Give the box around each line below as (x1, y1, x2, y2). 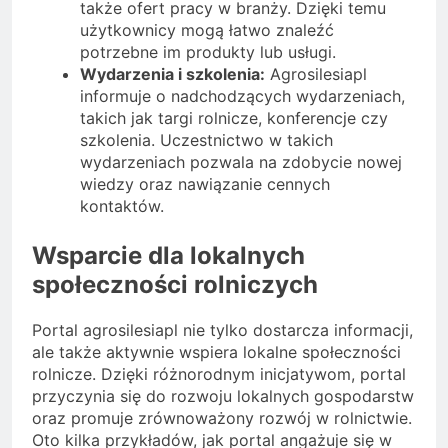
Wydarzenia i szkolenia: (80, 64, 265, 85)
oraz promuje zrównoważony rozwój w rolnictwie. (32, 407, 412, 428)
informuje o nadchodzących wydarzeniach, (80, 86, 405, 107)
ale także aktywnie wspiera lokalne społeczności (32, 341, 401, 362)
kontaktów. (80, 196, 164, 217)
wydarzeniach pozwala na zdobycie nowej (80, 152, 402, 173)
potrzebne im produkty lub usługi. (80, 42, 336, 63)
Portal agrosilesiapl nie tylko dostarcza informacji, (32, 319, 413, 340)
